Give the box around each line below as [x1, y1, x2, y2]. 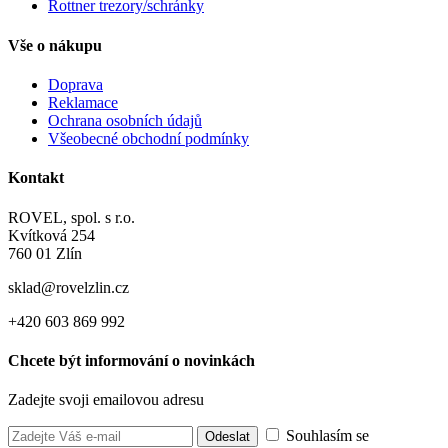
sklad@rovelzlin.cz [8, 278, 129, 296]
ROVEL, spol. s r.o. [8, 208, 135, 226]
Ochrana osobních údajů [48, 112, 202, 129]
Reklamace [48, 94, 118, 111]
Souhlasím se [282, 427, 369, 445]
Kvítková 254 [8, 226, 95, 244]
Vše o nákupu [8, 36, 102, 54]
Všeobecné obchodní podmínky [48, 130, 249, 147]
